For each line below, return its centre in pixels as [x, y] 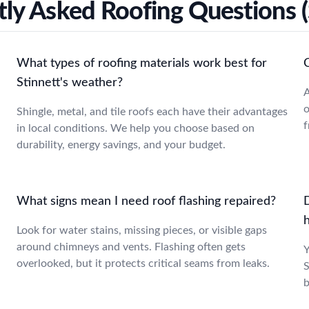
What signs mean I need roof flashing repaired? [146, 201]
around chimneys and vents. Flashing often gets [131, 247]
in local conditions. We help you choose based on [136, 128]
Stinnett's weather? [70, 83]
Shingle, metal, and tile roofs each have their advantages [152, 112]
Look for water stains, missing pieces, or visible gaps [142, 230]
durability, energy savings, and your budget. [121, 145]
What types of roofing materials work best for [142, 63]
